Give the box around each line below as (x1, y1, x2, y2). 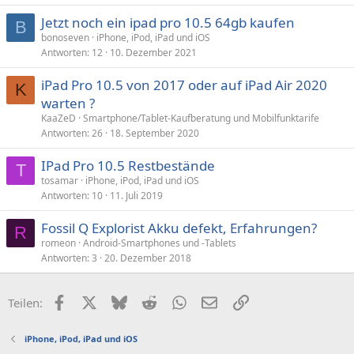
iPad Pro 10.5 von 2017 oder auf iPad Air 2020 (41, 76, 327, 94)
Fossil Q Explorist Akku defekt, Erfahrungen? (41, 219, 317, 237)
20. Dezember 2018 (104, 251, 191, 265)
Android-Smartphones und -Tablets (83, 236, 236, 250)
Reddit (156, 293, 191, 309)
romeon (41, 236, 76, 250)
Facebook (66, 293, 119, 309)
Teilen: (8, 295, 43, 311)
